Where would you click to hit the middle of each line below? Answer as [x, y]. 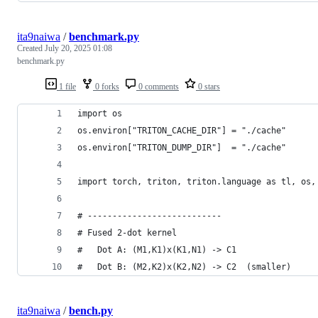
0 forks [106, 86]
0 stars [208, 86]
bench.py [91, 310]
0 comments [158, 86]
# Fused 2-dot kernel [127, 232]
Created [31, 48]
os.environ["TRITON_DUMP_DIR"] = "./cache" [182, 147]
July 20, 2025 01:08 [78, 48]
